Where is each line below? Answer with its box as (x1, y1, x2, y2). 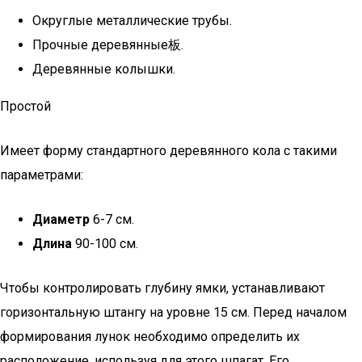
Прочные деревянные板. (32, 37, 183, 53)
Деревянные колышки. (32, 61, 175, 77)
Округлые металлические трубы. (32, 13, 232, 28)
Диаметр (32, 212, 90, 227)
